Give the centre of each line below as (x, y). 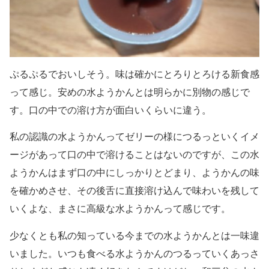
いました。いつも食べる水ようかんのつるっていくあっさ (134, 253)
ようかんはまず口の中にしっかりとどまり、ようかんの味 (134, 173)
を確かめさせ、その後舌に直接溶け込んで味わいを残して (134, 191)
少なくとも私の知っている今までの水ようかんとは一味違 (134, 235)
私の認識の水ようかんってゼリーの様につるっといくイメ (134, 137)
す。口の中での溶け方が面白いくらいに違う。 (110, 110)
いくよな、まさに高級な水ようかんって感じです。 (120, 209)
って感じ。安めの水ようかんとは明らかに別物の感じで (130, 92)
